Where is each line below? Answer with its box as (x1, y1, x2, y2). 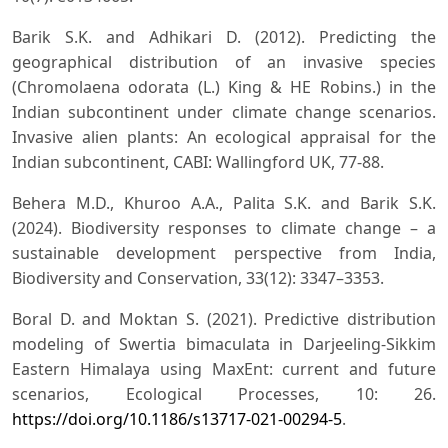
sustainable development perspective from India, (12, 242, 436, 265)
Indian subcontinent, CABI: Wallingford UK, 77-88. (12, 151, 384, 174)
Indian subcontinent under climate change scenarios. (12, 101, 436, 124)
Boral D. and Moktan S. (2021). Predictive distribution (12, 308, 436, 331)
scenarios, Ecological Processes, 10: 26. (12, 383, 436, 406)
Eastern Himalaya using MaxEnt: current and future (12, 358, 436, 381)
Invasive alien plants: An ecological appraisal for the (12, 126, 436, 149)
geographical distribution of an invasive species (12, 51, 436, 74)
